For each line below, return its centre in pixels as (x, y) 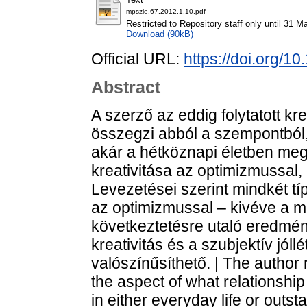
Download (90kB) (160, 34)
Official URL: (137, 59)
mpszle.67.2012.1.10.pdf (166, 12)
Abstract (126, 87)
